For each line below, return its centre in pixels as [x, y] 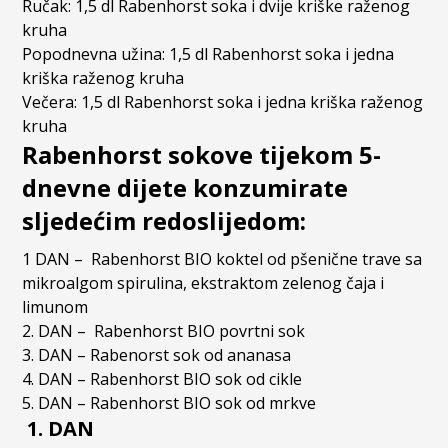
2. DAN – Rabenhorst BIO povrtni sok [164, 331]
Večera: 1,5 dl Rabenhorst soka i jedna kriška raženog [223, 102]
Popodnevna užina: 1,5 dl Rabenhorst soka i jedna [208, 54]
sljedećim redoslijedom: [164, 221]
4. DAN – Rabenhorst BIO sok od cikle [162, 379]
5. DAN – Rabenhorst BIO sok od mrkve [169, 403]
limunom [55, 307]
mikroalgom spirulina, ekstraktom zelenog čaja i [203, 283]
